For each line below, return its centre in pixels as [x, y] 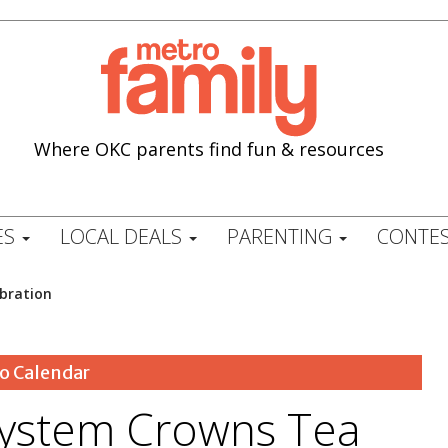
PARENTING [281, 236]
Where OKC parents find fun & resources [209, 148]
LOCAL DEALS [123, 236]
